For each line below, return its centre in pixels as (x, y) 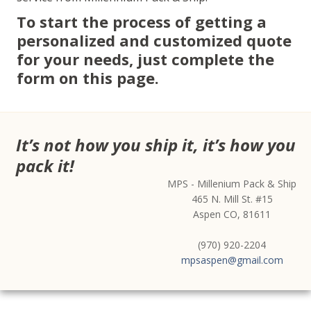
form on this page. (88, 77)
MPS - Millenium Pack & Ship (232, 183)
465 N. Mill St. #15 (232, 199)
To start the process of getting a (142, 21)
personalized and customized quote (154, 40)
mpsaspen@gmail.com (232, 260)
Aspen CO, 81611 (232, 214)
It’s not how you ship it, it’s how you (156, 144)
